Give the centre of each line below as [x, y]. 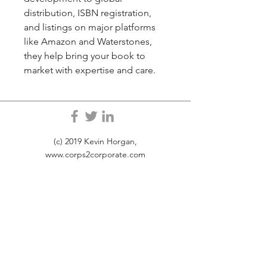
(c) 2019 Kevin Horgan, [95, 141]
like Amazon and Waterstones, [89, 41]
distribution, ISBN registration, [89, 13]
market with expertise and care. [90, 70]
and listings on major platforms [91, 27]
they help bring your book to [86, 56]
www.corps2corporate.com [95, 154]
